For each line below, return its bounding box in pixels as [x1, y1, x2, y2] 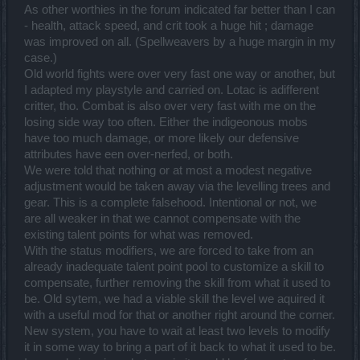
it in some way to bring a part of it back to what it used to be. [24, 341, 336, 354]
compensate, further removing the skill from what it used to [24, 276, 330, 290]
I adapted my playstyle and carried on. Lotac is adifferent [24, 84, 319, 97]
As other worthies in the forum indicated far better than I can [24, 3, 335, 17]
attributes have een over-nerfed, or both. [24, 148, 233, 162]
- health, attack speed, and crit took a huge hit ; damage [24, 19, 313, 33]
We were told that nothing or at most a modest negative [24, 164, 312, 178]
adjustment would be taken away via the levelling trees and [24, 180, 330, 194]
